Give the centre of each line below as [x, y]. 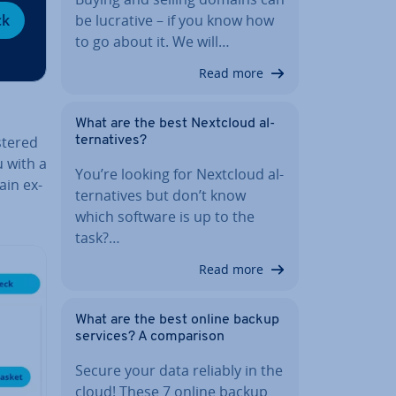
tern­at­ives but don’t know [160, 195]
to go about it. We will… [152, 41]
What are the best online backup [177, 320]
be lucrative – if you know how [175, 20]
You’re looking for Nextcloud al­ [179, 174]
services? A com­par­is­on [150, 336]
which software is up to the [165, 216]
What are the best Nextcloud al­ [175, 123]
